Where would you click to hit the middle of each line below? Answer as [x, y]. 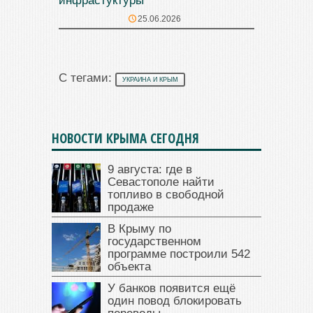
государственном [154, 241]
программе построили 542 [179, 254]
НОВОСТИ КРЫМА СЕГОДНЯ [125, 138]
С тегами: [87, 78]
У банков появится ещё [172, 288]
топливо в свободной [166, 194]
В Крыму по [139, 228]
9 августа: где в [150, 169]
